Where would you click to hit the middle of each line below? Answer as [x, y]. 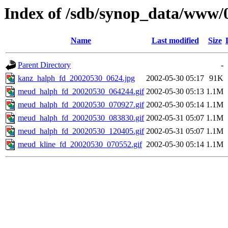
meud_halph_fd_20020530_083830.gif [81, 118]
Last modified [175, 41]
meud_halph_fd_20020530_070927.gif [81, 105]
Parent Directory [44, 65]
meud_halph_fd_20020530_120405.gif [81, 131]
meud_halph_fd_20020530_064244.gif [81, 92]
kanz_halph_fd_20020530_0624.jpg [76, 78]
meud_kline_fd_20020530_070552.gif [80, 145]
